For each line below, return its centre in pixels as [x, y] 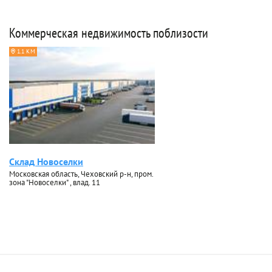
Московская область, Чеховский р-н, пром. [81, 174]
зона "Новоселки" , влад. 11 [55, 182]
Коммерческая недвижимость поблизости [109, 33]
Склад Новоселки [46, 161]
